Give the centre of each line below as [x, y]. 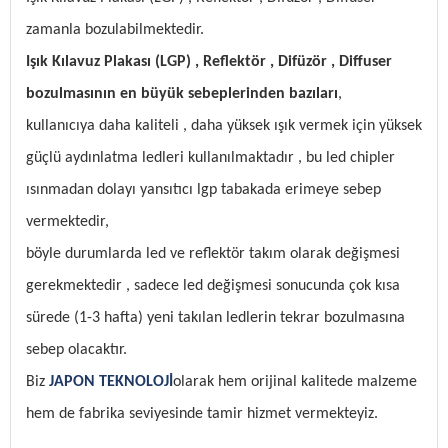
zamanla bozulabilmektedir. [115, 30]
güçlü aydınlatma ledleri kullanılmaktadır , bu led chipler [210, 158]
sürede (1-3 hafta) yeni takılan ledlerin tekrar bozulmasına [215, 318]
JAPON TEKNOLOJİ [111, 382]
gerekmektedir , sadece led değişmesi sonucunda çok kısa [213, 286]
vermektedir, [67, 222]
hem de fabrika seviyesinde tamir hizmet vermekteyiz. [202, 414]
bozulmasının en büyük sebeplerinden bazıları [182, 94]
